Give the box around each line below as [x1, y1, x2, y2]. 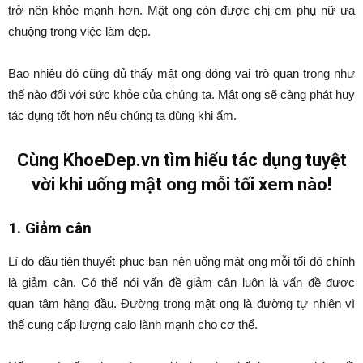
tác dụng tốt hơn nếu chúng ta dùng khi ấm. [8, 109, 237, 122]
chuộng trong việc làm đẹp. [8, 24, 151, 38]
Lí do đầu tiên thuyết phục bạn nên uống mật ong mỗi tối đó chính [8, 254, 355, 268]
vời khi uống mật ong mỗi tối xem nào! [32, 174, 331, 194]
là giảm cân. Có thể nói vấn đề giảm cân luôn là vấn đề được [8, 275, 355, 289]
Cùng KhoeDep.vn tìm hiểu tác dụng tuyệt [16, 150, 347, 170]
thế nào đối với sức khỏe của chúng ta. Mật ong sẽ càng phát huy [8, 88, 355, 101]
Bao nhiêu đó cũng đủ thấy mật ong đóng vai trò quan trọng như [8, 66, 355, 80]
